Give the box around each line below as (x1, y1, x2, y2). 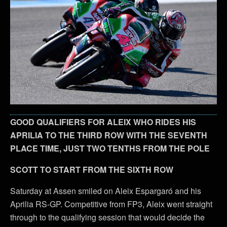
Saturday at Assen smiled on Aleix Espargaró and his (10, 184, 201, 197)
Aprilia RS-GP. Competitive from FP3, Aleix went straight (10, 198, 212, 210)
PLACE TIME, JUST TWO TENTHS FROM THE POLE (10, 142, 210, 154)
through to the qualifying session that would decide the (10, 211, 205, 223)
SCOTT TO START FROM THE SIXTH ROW (10, 163, 173, 175)
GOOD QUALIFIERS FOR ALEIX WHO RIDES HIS (10, 116, 196, 128)
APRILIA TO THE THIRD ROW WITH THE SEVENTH (10, 129, 207, 141)
